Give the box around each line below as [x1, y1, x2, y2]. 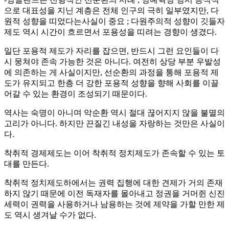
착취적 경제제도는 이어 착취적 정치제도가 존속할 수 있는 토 [4, 148, 225, 157]
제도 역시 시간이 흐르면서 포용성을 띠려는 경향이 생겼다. [4, 27, 217, 36]
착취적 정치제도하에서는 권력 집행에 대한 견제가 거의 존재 [4, 178, 223, 187]
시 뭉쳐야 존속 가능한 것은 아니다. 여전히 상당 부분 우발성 [4, 57, 221, 66]
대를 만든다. [4, 159, 49, 168]
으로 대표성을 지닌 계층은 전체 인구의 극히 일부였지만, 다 [4, 6, 219, 15]
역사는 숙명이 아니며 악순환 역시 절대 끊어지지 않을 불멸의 [4, 108, 225, 117]
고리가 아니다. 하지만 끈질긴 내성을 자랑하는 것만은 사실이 [4, 119, 225, 128]
